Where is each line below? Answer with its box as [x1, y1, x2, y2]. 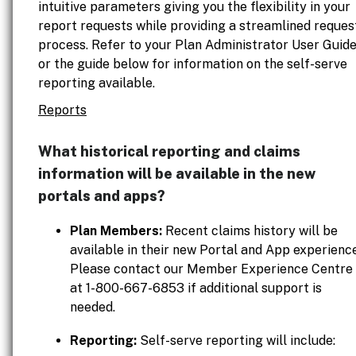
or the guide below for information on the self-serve [38, 56, 347, 72]
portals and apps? [38, 188, 165, 204]
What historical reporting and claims [38, 143, 300, 160]
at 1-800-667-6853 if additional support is [70, 281, 322, 296]
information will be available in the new [38, 165, 315, 182]
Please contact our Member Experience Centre [70, 261, 353, 277]
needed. [70, 300, 115, 315]
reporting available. [38, 75, 155, 91]
